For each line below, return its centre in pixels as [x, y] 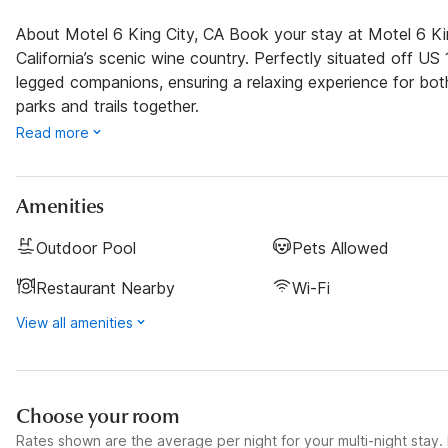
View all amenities [74, 322]
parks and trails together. [107, 106]
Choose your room [98, 416]
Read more [52, 132]
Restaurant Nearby [105, 288]
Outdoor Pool [86, 248]
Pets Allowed [340, 248]
